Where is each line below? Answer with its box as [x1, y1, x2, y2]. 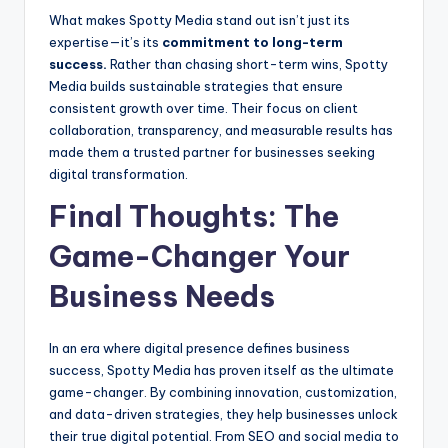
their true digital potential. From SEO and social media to [49, 428, 399, 445]
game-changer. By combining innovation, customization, [49, 384, 397, 401]
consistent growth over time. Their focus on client [49, 100, 358, 117]
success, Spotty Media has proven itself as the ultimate [49, 362, 394, 379]
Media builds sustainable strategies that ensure [49, 78, 343, 95]
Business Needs [49, 278, 275, 316]
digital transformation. [49, 166, 188, 183]
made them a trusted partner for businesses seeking [49, 144, 375, 161]
